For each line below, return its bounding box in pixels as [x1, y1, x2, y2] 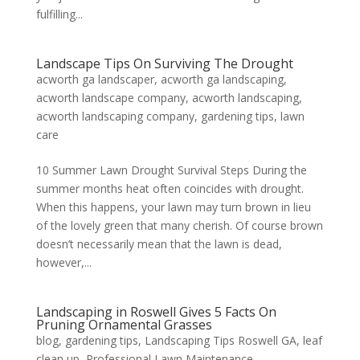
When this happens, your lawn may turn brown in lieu [35, 199, 311, 215]
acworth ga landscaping [160, 72, 284, 88]
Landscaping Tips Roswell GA [144, 333, 297, 349]
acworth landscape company [35, 90, 186, 106]
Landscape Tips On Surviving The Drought [35, 55, 293, 73]
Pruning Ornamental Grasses [35, 316, 212, 334]
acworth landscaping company [35, 108, 194, 125]
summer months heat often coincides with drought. [35, 181, 304, 197]
